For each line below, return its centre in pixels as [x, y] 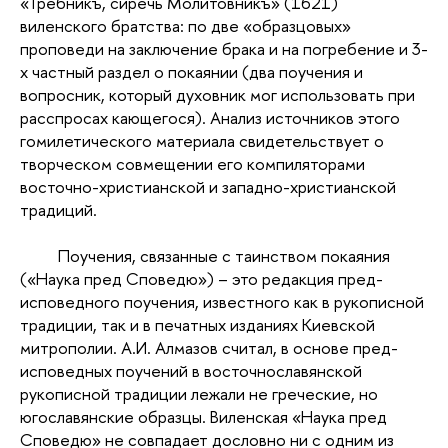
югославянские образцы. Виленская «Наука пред [203, 417]
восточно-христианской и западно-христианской [208, 187]
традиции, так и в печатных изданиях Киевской [197, 325]
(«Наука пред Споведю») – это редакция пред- [201, 279]
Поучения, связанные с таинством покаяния [223, 256]
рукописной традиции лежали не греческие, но [199, 394]
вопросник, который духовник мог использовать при [217, 95]
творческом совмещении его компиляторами [192, 164]
